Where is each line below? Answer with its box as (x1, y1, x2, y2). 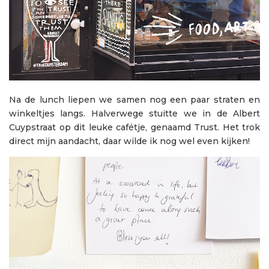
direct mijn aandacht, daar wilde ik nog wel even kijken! (9, 136, 250, 147)
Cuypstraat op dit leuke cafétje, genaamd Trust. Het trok (9, 122, 260, 133)
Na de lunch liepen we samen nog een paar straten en (9, 94, 260, 106)
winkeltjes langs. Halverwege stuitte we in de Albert (9, 108, 260, 119)
